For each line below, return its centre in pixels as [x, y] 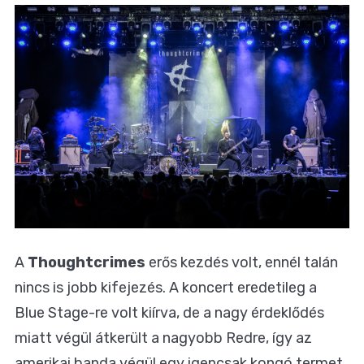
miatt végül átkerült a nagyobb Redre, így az [163, 338]
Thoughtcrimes [87, 262]
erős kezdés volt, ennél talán [242, 262]
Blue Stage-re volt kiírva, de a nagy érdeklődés [169, 312]
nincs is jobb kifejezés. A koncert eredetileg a [166, 287]
